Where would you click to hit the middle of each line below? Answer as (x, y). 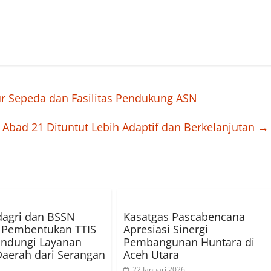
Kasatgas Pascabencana (184, 217)
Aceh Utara (151, 255)
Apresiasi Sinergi (166, 230)
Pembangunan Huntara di (189, 242)
